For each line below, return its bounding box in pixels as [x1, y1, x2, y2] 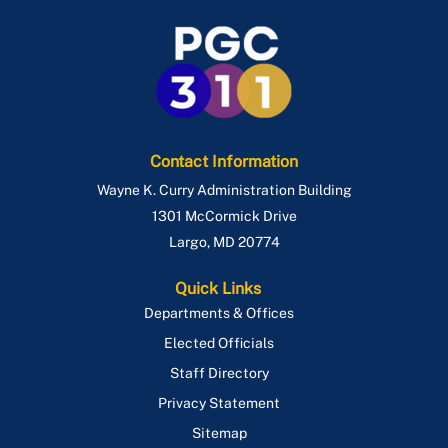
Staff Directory [169, 365, 269, 382]
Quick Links [175, 279, 261, 299]
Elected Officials [164, 335, 274, 352]
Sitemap [191, 425, 247, 442]
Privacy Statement [158, 395, 280, 412]
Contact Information [150, 152, 298, 172]
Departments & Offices [144, 305, 294, 322]
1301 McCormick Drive [151, 208, 297, 225]
